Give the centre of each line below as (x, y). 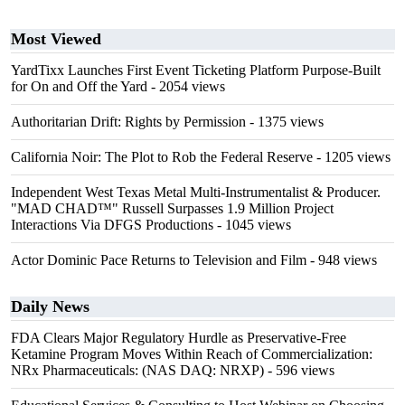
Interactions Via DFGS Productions (112, 225)
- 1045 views (252, 225)
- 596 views (299, 370)
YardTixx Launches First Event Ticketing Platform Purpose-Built (196, 70)
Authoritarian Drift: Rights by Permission (128, 122)
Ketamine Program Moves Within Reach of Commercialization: (192, 354)
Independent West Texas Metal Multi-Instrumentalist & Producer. (196, 192)
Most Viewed (56, 39)
